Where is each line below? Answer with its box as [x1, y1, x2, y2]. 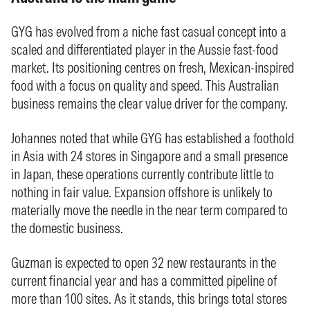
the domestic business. [11, 219, 123, 237]
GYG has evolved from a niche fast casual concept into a [11, 23, 286, 40]
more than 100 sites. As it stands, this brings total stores [11, 290, 287, 307]
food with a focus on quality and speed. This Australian [11, 77, 279, 94]
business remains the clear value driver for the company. [11, 95, 288, 112]
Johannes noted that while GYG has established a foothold [11, 129, 294, 147]
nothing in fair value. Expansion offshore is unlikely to [11, 183, 273, 201]
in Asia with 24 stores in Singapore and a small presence [11, 147, 288, 165]
